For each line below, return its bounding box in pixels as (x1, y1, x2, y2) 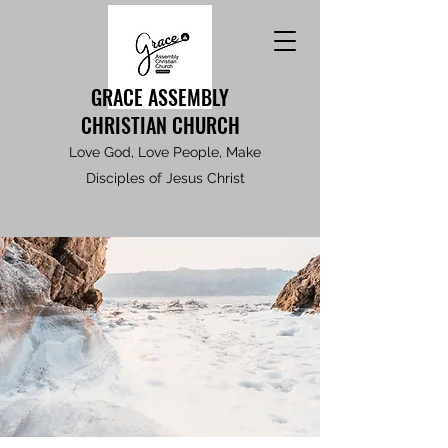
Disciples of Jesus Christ (85, 170, 245, 186)
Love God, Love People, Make (69, 144, 261, 160)
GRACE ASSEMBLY (91, 82, 229, 112)
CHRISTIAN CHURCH (80, 110, 240, 140)
